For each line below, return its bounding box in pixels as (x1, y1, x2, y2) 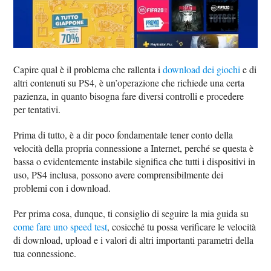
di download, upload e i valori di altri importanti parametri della (13, 233, 254, 246)
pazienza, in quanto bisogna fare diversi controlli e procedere (13, 89, 244, 102)
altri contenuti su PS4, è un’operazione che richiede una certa (13, 76, 245, 89)
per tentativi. (13, 102, 61, 116)
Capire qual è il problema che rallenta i (13, 62, 163, 76)
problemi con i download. (13, 181, 111, 194)
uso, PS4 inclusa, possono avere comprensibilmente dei (13, 168, 224, 181)
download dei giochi (163, 62, 241, 76)
